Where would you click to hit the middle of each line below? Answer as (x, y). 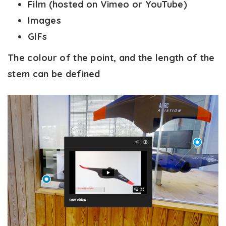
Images (44, 20)
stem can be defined (54, 74)
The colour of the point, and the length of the (111, 58)
